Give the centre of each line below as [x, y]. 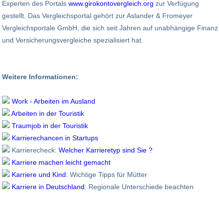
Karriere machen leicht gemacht [61, 162]
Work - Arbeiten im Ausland [54, 101]
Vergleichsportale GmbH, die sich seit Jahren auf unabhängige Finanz [110, 28]
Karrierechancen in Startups [55, 138]
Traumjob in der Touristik [50, 125]
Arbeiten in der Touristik [48, 113]
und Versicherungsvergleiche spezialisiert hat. [73, 40]
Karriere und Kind [39, 174]
